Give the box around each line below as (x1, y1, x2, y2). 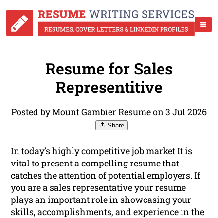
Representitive (55, 76, 163, 98)
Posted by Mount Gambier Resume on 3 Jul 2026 (11, 106, 207, 118)
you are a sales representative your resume (11, 182, 186, 194)
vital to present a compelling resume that (11, 157, 180, 169)
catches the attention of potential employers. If (11, 169, 200, 182)
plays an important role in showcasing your (11, 194, 192, 206)
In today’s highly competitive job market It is (11, 145, 193, 157)
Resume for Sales (45, 58, 173, 79)
